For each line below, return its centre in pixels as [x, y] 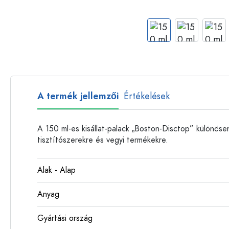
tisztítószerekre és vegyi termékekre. [103, 140]
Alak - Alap [56, 170]
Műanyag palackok [171, 9]
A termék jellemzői [78, 96]
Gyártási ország [65, 218]
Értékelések [147, 96]
